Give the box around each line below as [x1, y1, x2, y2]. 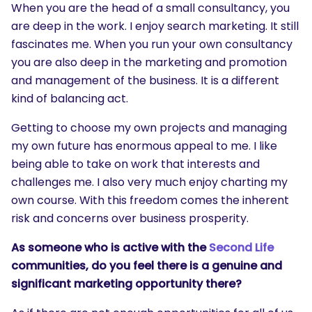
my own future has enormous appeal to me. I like [11, 138, 277, 154]
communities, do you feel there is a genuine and [11, 258, 282, 274]
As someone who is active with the [11, 240, 209, 256]
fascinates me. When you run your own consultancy [11, 36, 292, 52]
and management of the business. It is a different [11, 72, 279, 88]
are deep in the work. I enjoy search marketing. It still [11, 18, 299, 34]
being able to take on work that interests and [11, 156, 260, 172]
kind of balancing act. [11, 91, 128, 107]
